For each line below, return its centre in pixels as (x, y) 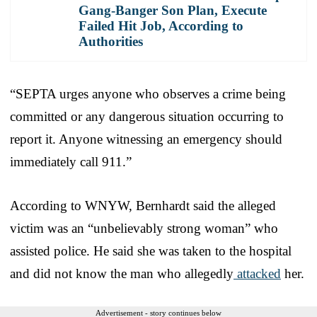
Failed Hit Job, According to (161, 25)
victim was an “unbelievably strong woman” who (144, 228)
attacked (257, 273)
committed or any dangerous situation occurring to (147, 116)
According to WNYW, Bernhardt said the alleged (143, 205)
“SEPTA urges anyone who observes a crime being (148, 93)
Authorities (111, 41)
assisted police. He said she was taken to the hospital (151, 250)
